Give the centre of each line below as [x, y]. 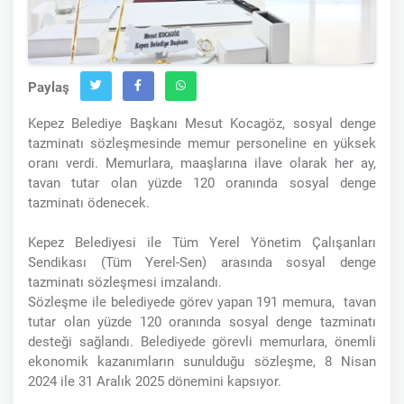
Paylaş [49, 88]
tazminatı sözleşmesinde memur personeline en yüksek [202, 144]
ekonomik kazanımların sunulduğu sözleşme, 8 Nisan [202, 362]
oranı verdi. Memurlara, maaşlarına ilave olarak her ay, [202, 164]
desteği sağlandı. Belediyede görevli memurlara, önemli [202, 342]
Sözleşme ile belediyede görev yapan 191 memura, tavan [202, 303]
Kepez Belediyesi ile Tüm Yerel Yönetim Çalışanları [202, 243]
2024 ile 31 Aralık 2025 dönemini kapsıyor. [155, 382]
